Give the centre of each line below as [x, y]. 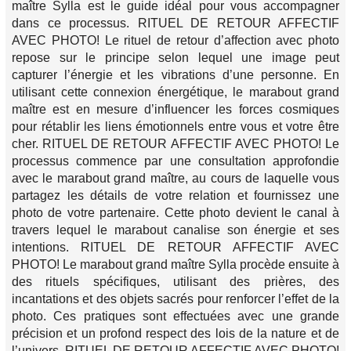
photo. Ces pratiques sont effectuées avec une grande [175, 317]
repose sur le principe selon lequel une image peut [175, 58]
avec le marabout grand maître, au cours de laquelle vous [175, 179]
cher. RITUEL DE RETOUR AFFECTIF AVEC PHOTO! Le [175, 144]
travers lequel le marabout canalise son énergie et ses [175, 230]
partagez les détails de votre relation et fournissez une [175, 196]
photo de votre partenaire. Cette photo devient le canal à [175, 213]
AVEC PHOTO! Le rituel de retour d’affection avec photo [175, 41]
